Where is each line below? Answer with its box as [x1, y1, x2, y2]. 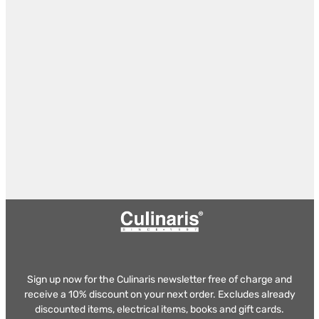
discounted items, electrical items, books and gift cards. [35, 303, 284, 316]
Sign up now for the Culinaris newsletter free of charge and [27, 273, 292, 286]
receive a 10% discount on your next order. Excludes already [23, 288, 296, 301]
